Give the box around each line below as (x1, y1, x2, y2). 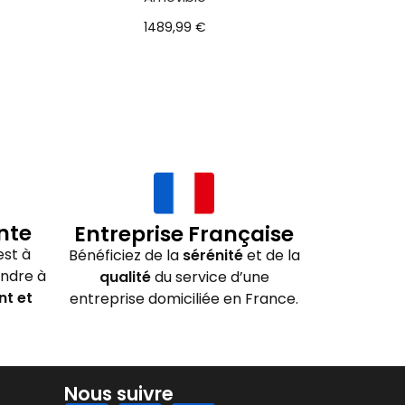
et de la (242, 245, 300, 267)
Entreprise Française (74, 220, 294, 250)
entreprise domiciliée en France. (70, 288, 298, 310)
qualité (99, 267, 151, 288)
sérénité (182, 245, 243, 267)
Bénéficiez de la (68, 245, 183, 267)
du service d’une (150, 267, 269, 288)
